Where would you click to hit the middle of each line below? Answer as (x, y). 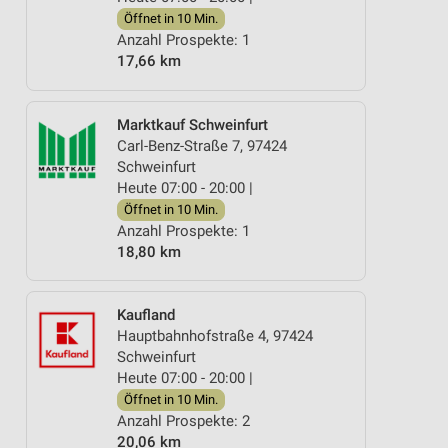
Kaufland (146, 315)
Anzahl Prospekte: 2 (183, 421)
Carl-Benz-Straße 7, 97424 (202, 145)
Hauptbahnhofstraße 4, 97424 (215, 336)
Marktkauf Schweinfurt (192, 124)
